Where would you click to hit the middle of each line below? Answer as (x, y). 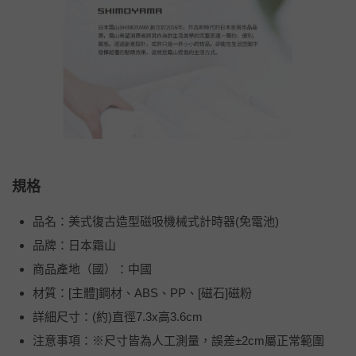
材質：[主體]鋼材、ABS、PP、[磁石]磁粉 (142, 292)
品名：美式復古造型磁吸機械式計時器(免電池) (156, 221)
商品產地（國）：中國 (92, 269)
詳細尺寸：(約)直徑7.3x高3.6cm (118, 316)
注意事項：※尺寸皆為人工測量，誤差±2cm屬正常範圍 (178, 340)
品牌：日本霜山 (74, 245)
